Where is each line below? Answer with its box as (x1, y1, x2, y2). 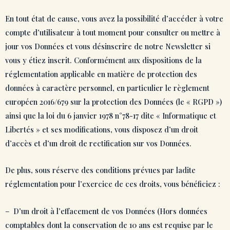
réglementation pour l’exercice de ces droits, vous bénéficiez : (5, 179, 220, 189)
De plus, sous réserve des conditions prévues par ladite (5, 165, 196, 176)
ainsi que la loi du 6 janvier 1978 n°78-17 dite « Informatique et (5, 110, 216, 121)
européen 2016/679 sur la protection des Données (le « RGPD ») (5, 96, 222, 107)
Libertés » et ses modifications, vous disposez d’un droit (5, 124, 198, 135)
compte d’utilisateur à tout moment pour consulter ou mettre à (5, 27, 220, 37)
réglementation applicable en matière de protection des (5, 68, 197, 79)
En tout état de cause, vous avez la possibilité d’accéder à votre (5, 13, 223, 24)
